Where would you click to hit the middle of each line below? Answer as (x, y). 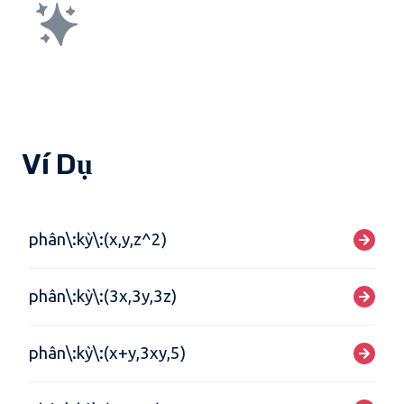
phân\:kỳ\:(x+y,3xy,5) (107, 353)
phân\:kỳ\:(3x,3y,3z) (103, 296)
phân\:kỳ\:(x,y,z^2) (98, 239)
